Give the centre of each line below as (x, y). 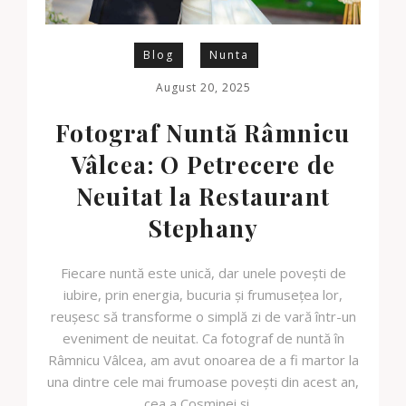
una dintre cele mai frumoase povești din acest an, (203, 382)
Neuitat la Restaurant (203, 197)
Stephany (203, 228)
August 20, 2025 (203, 88)
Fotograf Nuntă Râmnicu (203, 133)
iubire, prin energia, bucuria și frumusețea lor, (203, 295)
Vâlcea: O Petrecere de (203, 165)
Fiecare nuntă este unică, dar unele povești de (203, 273)
